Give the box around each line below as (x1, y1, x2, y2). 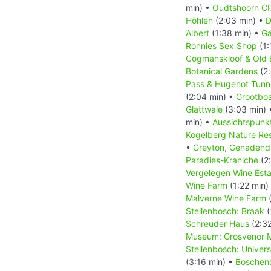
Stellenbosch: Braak (186, 205, 264, 216)
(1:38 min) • (209, 27, 261, 38)
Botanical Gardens (186, 65, 258, 76)
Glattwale (186, 103, 223, 114)
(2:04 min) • (186, 91, 236, 102)
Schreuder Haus (186, 218, 249, 229)
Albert (186, 27, 209, 38)
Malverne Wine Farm (186, 192, 266, 203)
